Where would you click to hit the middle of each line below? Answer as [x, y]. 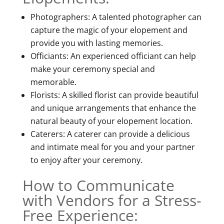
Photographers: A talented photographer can [116, 17]
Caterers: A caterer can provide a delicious [110, 134]
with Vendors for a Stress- [112, 200]
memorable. [53, 82]
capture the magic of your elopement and [109, 30]
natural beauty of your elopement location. [111, 121]
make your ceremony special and [92, 69]
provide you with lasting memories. [96, 43]
